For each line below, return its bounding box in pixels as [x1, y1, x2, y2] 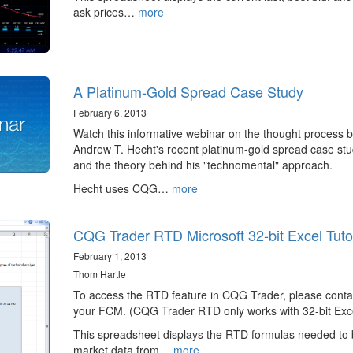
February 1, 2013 [72, 248, 147, 262]
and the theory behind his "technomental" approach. [72, 156, 333, 173]
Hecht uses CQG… [72, 180, 172, 196]
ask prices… [72, 4, 138, 20]
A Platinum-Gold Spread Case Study [72, 80, 303, 102]
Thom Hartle [72, 266, 126, 281]
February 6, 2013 [72, 105, 147, 119]
